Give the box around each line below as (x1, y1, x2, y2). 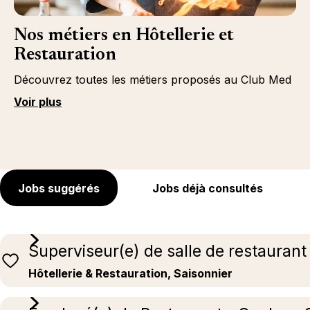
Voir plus (14, 95, 62, 109)
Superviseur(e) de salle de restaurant (28, 241, 307, 262)
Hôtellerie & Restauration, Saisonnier (28, 266, 232, 281)
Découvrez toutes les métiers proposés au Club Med (14, 73, 291, 86)
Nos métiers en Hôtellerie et (14, 27, 234, 45)
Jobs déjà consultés (152, 181, 263, 195)
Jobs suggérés (18, 181, 100, 195)
